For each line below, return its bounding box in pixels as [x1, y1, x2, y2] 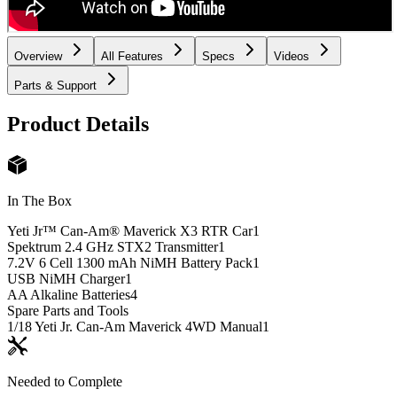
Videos [274, 50, 309, 64]
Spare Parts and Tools [7, 302, 128, 318]
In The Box [7, 192, 72, 208]
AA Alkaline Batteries [7, 286, 130, 302]
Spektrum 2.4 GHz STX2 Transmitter [7, 238, 218, 254]
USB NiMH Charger [7, 270, 125, 286]
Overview [14, 50, 62, 64]
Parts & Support [14, 79, 97, 93]
